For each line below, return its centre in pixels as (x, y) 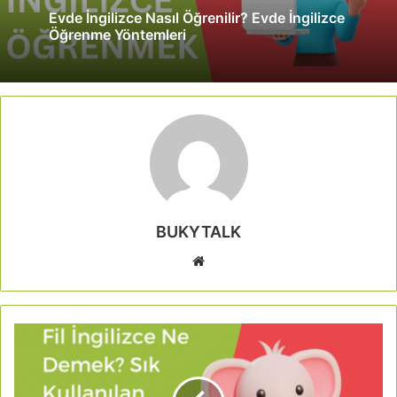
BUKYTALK (198, 231)
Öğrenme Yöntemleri (117, 34)
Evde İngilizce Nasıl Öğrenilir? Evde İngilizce (197, 17)
